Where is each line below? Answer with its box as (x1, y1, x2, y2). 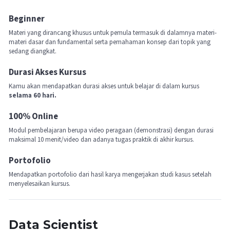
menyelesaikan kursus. (9, 179, 70, 188)
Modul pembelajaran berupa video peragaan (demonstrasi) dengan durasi (9, 125, 214, 135)
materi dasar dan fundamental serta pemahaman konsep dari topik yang (9, 37, 210, 47)
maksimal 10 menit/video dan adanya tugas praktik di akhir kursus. (9, 135, 194, 144)
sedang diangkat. (9, 46, 56, 56)
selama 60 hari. (9, 90, 56, 100)
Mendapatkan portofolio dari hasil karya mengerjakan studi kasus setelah (9, 169, 212, 179)
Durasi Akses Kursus (9, 66, 86, 79)
